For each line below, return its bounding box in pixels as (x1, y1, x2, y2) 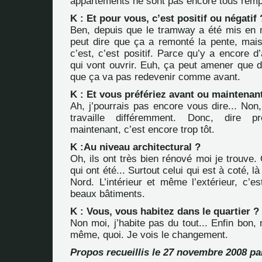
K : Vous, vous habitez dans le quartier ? (70, 206, 259, 217)
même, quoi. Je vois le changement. (70, 229, 228, 240)
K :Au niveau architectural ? (70, 142, 201, 153)
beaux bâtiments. (70, 188, 145, 199)
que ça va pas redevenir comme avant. (70, 71, 240, 82)
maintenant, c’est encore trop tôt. (70, 124, 215, 135)
